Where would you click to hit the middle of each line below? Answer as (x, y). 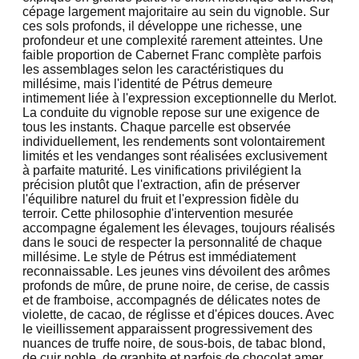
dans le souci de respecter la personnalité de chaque (172, 242)
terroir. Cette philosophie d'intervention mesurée (158, 213)
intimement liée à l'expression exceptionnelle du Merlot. (179, 98)
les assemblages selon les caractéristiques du (153, 69)
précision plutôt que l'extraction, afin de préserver (161, 184)
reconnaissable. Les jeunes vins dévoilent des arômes (176, 271)
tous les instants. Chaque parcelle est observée (157, 127)
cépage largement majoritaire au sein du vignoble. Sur (176, 11)
